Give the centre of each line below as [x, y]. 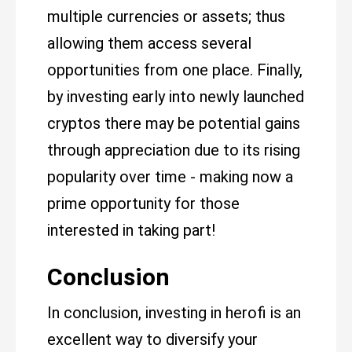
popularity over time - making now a [170, 177]
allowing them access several [149, 43]
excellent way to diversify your [152, 339]
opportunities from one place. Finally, [175, 70]
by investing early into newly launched [176, 97]
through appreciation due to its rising [174, 150]
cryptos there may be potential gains [174, 123]
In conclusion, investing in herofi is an [174, 313]
